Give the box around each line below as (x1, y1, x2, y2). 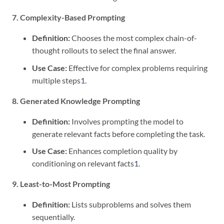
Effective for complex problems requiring (67, 62, 207, 72)
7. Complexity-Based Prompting (12, 12, 125, 22)
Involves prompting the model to (70, 116, 183, 126)
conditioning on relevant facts (32, 158, 134, 168)
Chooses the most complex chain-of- (70, 32, 197, 42)
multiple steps (32, 75, 80, 85)
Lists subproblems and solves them (70, 199, 191, 209)
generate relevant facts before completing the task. (32, 128, 205, 138)
